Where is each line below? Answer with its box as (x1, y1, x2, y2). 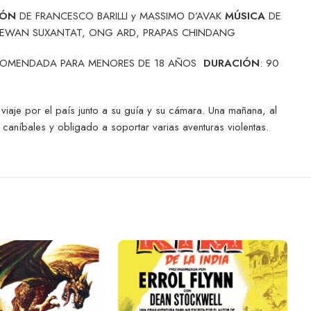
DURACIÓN (203, 55, 260, 71)
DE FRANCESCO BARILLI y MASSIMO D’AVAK (16, 8, 225, 24)
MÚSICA (225, 8, 265, 24)
